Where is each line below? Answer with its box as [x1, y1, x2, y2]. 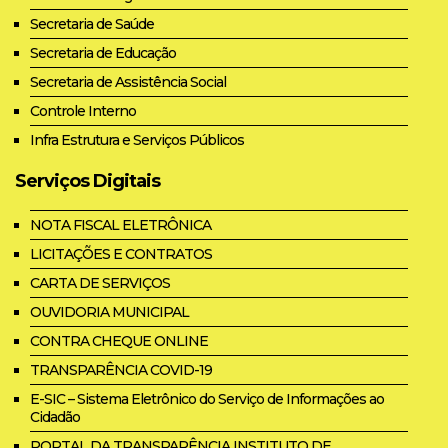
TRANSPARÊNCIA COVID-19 [30, 360, 212, 379]
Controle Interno [30, 101, 136, 120]
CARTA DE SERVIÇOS [30, 273, 170, 292]
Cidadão [30, 407, 80, 426]
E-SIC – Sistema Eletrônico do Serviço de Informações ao [30, 389, 384, 408]
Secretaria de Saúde [30, 14, 154, 33]
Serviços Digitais [15, 169, 160, 192]
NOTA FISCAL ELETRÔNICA [30, 215, 211, 234]
